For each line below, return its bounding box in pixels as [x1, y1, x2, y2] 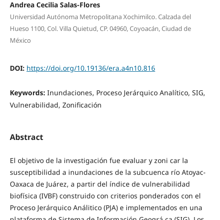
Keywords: [9, 88, 47, 98]
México [9, 36, 31, 45]
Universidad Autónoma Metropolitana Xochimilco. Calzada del [9, 12, 191, 22]
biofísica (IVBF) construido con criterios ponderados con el [9, 191, 201, 200]
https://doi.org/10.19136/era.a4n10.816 [26, 63, 155, 73]
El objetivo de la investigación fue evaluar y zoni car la [9, 155, 188, 165]
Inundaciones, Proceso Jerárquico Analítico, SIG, [47, 88, 205, 98]
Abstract [9, 132, 43, 143]
